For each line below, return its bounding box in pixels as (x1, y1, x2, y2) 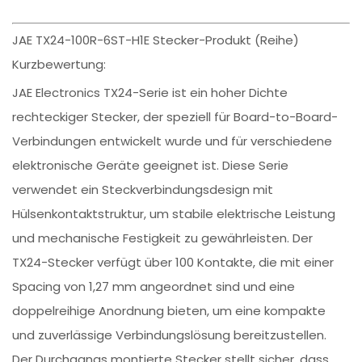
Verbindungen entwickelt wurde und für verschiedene (12, 133, 333, 150)
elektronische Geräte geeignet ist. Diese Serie (12, 157, 289, 175)
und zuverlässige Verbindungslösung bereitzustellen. (12, 326, 327, 344)
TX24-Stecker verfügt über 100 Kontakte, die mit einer (12, 254, 335, 271)
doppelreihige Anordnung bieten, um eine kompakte (12, 302, 326, 320)
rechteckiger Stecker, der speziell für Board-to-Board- (12, 108, 339, 126)
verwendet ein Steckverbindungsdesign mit (12, 181, 274, 199)
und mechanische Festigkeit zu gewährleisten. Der (12, 229, 314, 247)
